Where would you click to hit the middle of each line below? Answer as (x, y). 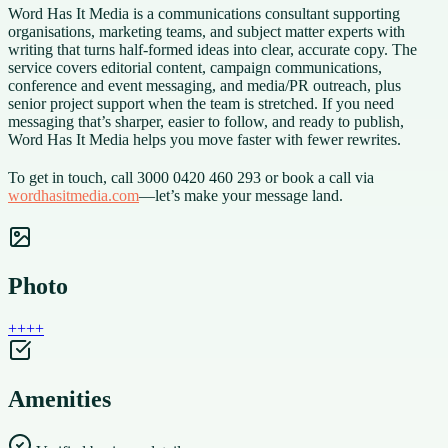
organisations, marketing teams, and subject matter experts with (206, 31)
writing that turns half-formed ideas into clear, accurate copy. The (212, 49)
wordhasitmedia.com (73, 195)
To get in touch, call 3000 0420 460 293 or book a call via (191, 177)
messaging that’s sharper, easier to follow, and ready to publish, (206, 121)
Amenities (59, 398)
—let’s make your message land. (241, 195)
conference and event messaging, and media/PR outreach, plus (204, 85)
